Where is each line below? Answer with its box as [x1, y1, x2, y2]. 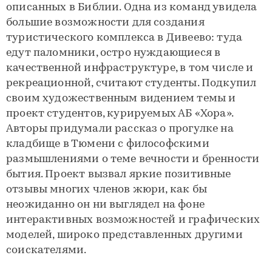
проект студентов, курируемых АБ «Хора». [6, 108, 234, 120]
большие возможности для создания [6, 17, 205, 29]
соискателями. [6, 245, 87, 257]
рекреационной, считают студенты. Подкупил [6, 78, 257, 90]
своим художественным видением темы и [6, 93, 236, 105]
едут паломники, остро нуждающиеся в [6, 47, 221, 59]
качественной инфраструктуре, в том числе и [6, 63, 254, 75]
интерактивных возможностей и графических [6, 214, 260, 226]
